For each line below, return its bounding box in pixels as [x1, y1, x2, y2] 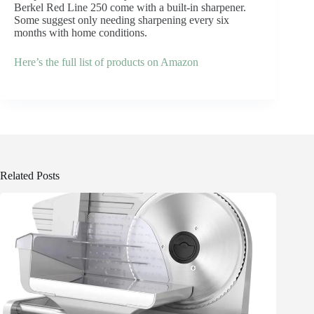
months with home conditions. [14, 27, 147, 39]
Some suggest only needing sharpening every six [14, 14, 229, 27]
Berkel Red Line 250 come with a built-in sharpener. [14, 1, 246, 14]
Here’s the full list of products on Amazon [14, 56, 198, 69]
